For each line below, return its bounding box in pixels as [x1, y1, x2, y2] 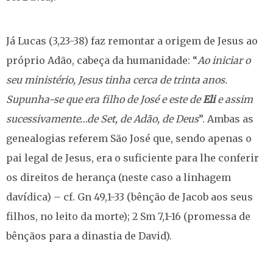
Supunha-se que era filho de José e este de [6, 93, 203, 105]
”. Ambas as [199, 112, 253, 125]
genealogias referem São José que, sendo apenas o [6, 132, 252, 144]
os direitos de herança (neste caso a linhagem [6, 171, 231, 183]
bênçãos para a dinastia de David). [6, 229, 172, 242]
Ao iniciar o [197, 54, 250, 66]
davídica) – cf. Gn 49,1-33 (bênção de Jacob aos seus [6, 190, 253, 203]
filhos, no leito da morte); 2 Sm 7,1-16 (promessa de [6, 210, 250, 222]
